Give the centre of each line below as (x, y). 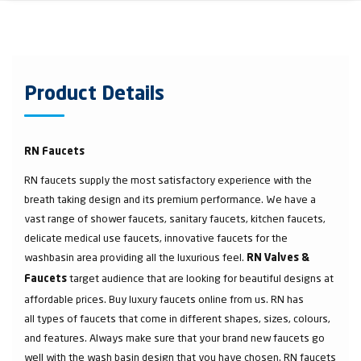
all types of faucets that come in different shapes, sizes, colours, (177, 318)
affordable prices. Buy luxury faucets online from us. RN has (164, 299)
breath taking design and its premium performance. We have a (170, 199)
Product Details (94, 95)
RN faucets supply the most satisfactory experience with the (168, 180)
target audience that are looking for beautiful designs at (200, 278)
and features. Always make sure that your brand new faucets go (174, 338)
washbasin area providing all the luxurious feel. (135, 257)
